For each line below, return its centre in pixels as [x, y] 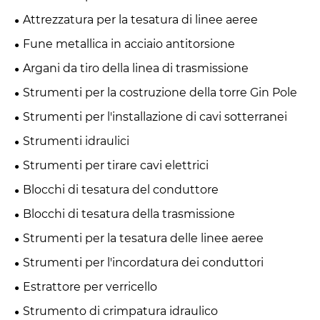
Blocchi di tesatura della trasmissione [129, 214]
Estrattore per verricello [90, 287]
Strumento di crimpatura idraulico [120, 311]
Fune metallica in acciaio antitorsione [129, 44]
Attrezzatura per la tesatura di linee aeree [140, 20]
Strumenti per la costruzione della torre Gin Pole [160, 93]
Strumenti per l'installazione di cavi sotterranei [155, 117]
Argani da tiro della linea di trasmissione [136, 69]
